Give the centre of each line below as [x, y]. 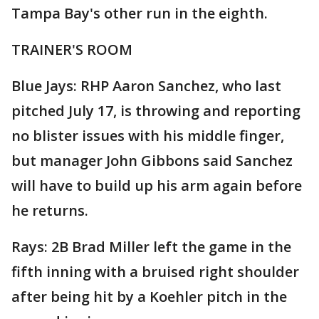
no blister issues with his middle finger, [148, 136]
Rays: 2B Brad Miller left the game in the [151, 247]
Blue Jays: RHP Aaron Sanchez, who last [146, 86]
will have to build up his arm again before [157, 186]
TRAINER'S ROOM [72, 50]
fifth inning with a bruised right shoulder [155, 272]
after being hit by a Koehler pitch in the [149, 297]
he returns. [50, 211]
